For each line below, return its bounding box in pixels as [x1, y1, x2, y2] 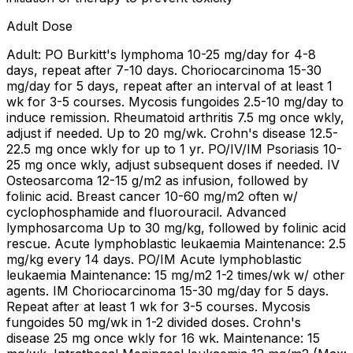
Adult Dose [6, 17, 72, 34]
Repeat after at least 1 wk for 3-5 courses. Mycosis [6, 298, 310, 314]
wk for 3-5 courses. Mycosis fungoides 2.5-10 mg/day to [6, 93, 344, 110]
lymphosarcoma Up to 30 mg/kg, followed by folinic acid [6, 219, 346, 236]
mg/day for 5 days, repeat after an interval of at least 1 [6, 77, 333, 94]
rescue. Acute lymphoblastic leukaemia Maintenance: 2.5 [6, 235, 346, 251]
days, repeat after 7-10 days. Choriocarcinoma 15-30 [6, 61, 321, 78]
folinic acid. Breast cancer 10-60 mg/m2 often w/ [6, 188, 298, 204]
